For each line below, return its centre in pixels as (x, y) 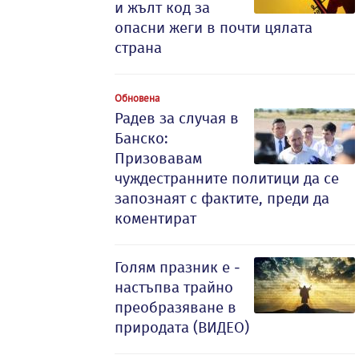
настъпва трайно (174, 287)
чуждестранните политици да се (227, 178)
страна (138, 48)
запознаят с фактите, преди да (222, 198)
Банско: (141, 138)
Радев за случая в (177, 118)
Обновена (137, 98)
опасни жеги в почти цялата (214, 28)
